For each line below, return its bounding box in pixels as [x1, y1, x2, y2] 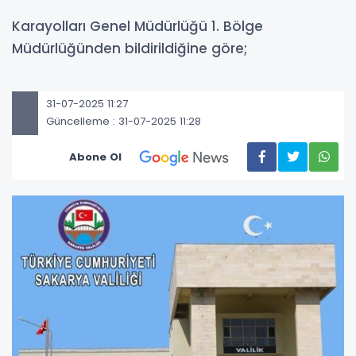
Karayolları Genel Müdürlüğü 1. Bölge [12, 16, 263, 36]
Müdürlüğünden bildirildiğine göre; [12, 38, 247, 58]
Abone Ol [69, 149, 122, 164]
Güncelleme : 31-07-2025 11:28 [46, 114, 201, 130]
